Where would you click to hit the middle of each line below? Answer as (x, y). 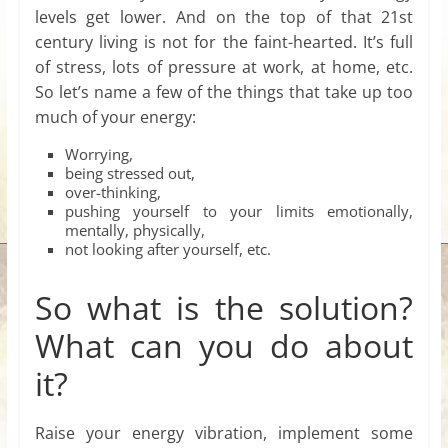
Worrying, (98, 154)
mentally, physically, (134, 230)
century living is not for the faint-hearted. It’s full (224, 42)
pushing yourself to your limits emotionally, (239, 211)
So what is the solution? (224, 308)
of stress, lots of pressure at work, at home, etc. (224, 67)
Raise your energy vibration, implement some (224, 433)
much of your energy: (115, 117)
